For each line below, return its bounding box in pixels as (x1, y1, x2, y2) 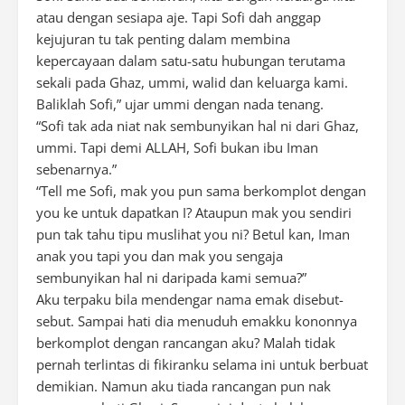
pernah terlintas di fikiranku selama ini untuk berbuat (36, 355, 368, 373)
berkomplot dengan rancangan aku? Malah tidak (36, 334, 335, 352)
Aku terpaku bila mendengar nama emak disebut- (36, 290, 344, 308)
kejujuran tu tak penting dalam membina (36, 30, 290, 48)
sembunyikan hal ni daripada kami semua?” (36, 268, 306, 287)
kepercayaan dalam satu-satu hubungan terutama (36, 52, 345, 70)
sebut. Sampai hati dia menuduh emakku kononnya (36, 312, 357, 330)
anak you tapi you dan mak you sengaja (36, 247, 283, 265)
